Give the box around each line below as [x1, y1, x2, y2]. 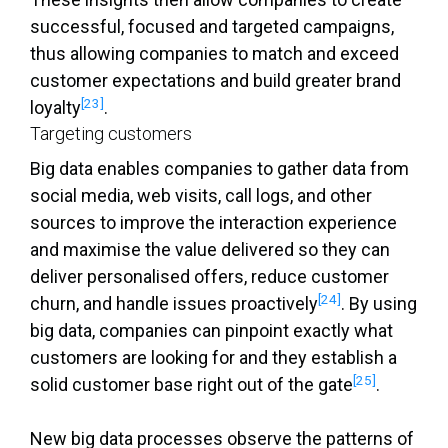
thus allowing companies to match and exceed [30, 43, 399, 65]
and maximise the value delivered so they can [30, 239, 390, 261]
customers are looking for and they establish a [30, 347, 397, 369]
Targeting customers [30, 123, 192, 145]
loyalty [30, 97, 81, 119]
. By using [341, 293, 417, 315]
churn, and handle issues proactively [30, 293, 318, 315]
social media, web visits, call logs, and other [30, 185, 372, 207]
